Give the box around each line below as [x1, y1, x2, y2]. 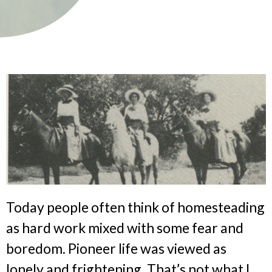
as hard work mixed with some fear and [6, 219, 243, 236]
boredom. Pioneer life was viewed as [6, 239, 226, 257]
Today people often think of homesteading [6, 198, 265, 216]
